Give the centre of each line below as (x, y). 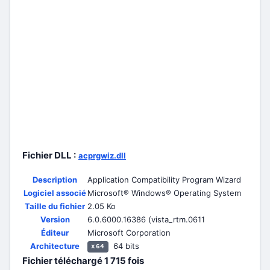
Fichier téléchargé (63, 261)
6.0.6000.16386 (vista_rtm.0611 (146, 219)
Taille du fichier (55, 206)
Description (55, 180)
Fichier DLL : (49, 155)
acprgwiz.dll (102, 155)
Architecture (55, 246)
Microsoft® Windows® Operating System (164, 193)
